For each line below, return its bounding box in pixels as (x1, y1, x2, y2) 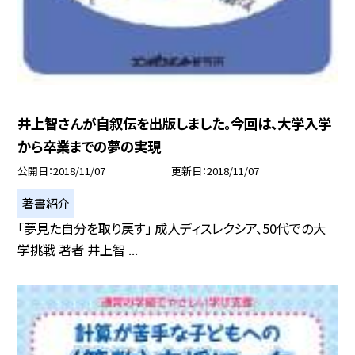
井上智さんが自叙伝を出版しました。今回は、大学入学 (17, 113, 332, 134)
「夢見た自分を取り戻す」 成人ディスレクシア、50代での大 (17, 218, 326, 238)
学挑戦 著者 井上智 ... (17, 239, 139, 259)
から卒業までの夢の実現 (17, 136, 162, 157)
